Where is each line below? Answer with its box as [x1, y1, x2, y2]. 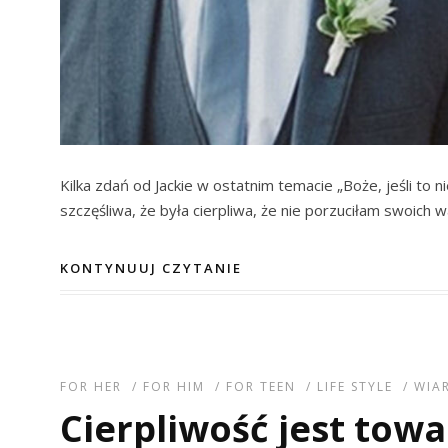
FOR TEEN [226, 378, 296, 396]
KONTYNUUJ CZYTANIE [60, 259, 242, 278]
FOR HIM [143, 378, 205, 396]
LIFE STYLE [317, 378, 393, 396]
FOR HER [60, 378, 122, 396]
